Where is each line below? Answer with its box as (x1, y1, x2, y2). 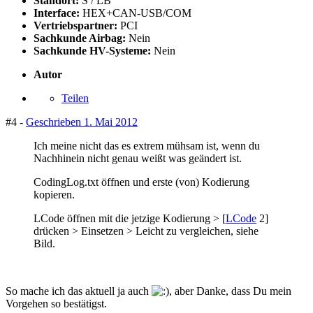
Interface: (34, 6, 82, 19)
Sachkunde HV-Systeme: (34, 44, 151, 57)
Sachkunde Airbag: (34, 31, 126, 44)
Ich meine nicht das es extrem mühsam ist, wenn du (34, 139, 260, 152)
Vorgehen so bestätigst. (6, 297, 107, 310)
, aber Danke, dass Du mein (169, 284, 291, 297)
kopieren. (34, 188, 75, 201)
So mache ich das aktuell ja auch (6, 284, 152, 297)
